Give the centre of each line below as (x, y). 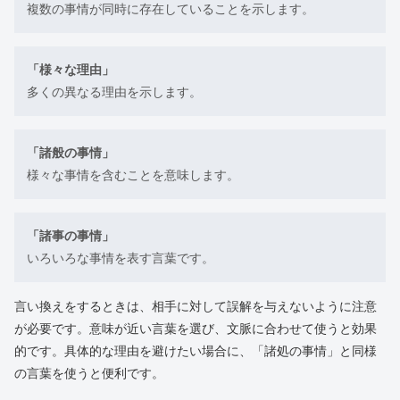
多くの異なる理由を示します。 (114, 92)
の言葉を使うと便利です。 (89, 373)
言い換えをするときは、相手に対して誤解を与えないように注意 (196, 306)
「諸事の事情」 (71, 235)
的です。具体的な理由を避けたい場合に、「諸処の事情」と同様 (196, 350)
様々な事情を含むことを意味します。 (133, 175)
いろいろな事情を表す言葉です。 (121, 258)
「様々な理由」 (71, 69)
